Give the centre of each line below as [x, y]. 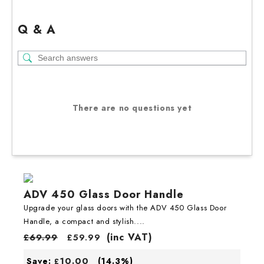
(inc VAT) [130, 237]
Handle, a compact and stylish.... [84, 221]
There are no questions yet [132, 108]
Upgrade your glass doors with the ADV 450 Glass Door [125, 207]
